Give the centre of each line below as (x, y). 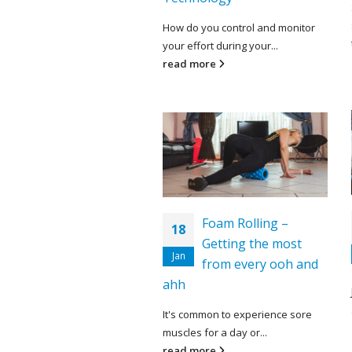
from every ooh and (260, 264)
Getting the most (252, 243)
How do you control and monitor (239, 27)
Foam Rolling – (245, 223)
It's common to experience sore (237, 314)
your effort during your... (220, 45)
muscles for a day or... (215, 332)
